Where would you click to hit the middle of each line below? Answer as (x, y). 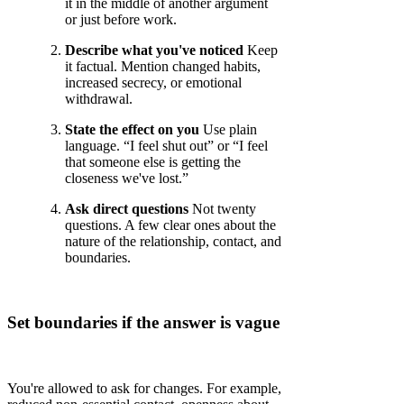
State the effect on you (132, 129)
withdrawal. (99, 98)
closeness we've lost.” (127, 178)
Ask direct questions (127, 208)
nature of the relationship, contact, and (173, 241)
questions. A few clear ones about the (170, 225)
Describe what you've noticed (154, 50)
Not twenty (222, 208)
